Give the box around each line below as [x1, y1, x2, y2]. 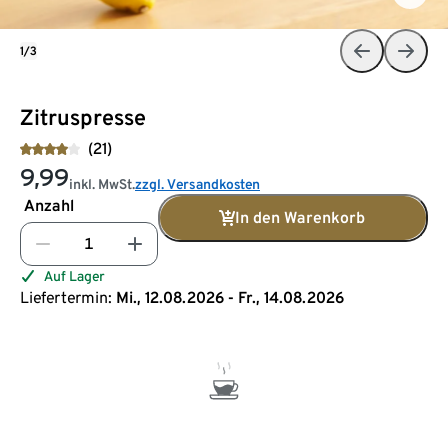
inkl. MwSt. [69, 175, 135, 192]
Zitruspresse [20, 103, 146, 130]
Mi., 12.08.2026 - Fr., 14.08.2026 [116, 287, 344, 307]
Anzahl [24, 195, 74, 215]
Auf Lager [44, 267, 105, 284]
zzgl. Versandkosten [135, 175, 260, 192]
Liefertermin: [20, 287, 112, 307]
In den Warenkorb [235, 207, 365, 227]
